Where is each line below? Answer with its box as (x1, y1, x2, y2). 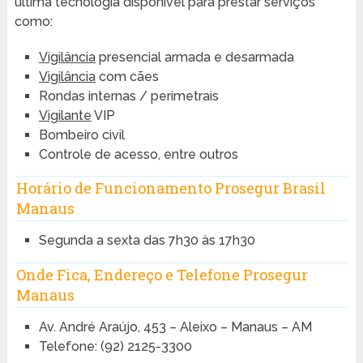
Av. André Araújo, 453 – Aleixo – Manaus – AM (38, 318, 312, 335)
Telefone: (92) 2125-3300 (38, 338, 192, 354)
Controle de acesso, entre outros (38, 146, 238, 162)
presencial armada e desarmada (95, 49, 294, 65)
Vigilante (38, 107, 92, 123)
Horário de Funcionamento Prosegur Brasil (15, 178, 326, 199)
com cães (95, 68, 159, 84)
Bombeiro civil (38, 126, 125, 143)
